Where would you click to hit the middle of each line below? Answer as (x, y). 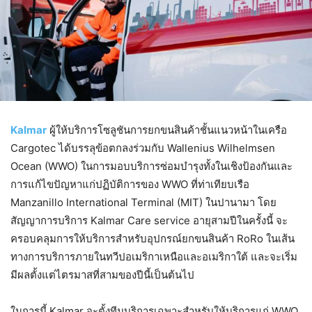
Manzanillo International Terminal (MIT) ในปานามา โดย (143, 202)
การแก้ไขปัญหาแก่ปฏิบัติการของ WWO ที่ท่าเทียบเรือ (130, 184)
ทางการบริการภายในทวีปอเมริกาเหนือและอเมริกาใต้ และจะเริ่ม (154, 256)
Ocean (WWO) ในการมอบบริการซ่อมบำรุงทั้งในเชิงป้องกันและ (151, 166)
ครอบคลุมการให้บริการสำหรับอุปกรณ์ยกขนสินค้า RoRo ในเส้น (153, 238)
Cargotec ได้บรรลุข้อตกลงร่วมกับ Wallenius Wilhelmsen (143, 148)
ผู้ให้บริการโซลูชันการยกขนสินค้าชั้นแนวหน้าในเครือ (167, 130)
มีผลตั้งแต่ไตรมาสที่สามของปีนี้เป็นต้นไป (102, 274)
